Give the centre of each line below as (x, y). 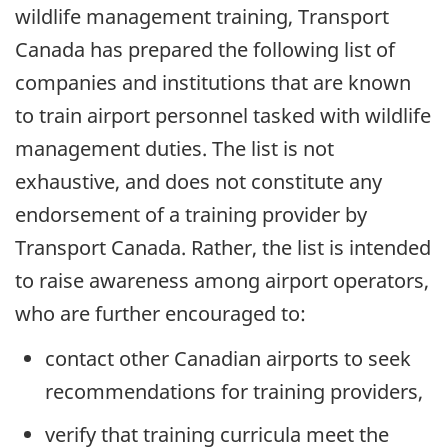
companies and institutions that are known (213, 83)
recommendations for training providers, (234, 391)
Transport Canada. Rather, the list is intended (223, 248)
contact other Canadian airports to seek (228, 358)
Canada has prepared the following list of (205, 50)
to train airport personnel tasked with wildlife (223, 116)
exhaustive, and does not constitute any (198, 182)
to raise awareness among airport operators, (222, 281)
